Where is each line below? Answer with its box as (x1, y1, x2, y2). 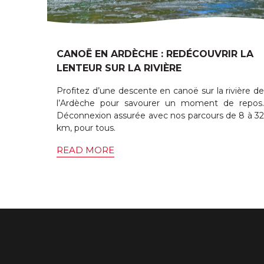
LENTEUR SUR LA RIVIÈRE (57, 62, 181, 74)
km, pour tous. (57, 123, 115, 133)
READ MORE (57, 144, 114, 156)
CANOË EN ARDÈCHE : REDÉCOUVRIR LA (57, 48, 253, 60)
